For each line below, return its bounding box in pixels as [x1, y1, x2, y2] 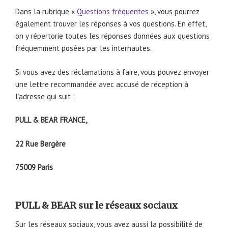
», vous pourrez [151, 7, 199, 17]
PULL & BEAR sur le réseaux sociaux [15, 199, 178, 211]
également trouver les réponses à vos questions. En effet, [15, 19, 206, 29]
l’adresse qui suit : [15, 91, 75, 101]
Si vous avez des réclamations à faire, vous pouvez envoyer [15, 67, 209, 77]
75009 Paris [15, 162, 53, 173]
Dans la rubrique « [15, 7, 77, 17]
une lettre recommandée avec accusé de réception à [15, 79, 188, 89]
